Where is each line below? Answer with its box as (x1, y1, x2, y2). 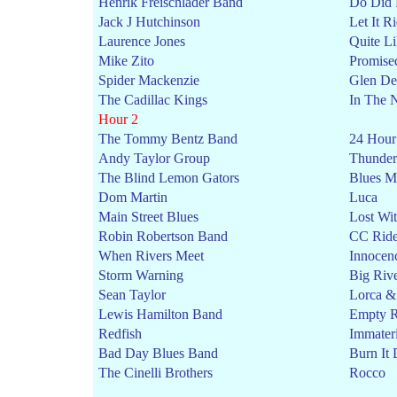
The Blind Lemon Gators (98, 170, 239, 185)
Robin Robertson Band (98, 229, 228, 244)
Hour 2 (98, 112, 138, 127)
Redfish (98, 326, 142, 341)
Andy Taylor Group (98, 151, 210, 166)
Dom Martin (98, 190, 167, 205)
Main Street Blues (98, 209, 198, 224)
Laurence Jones (98, 34, 185, 49)
